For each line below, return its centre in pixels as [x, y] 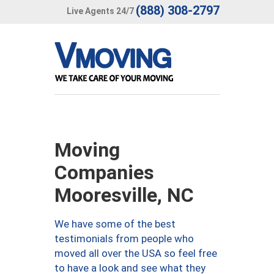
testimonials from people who [124, 239]
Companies [104, 172]
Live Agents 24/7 [100, 11]
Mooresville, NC [124, 195]
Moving [87, 150]
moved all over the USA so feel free [136, 253]
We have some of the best [115, 224]
